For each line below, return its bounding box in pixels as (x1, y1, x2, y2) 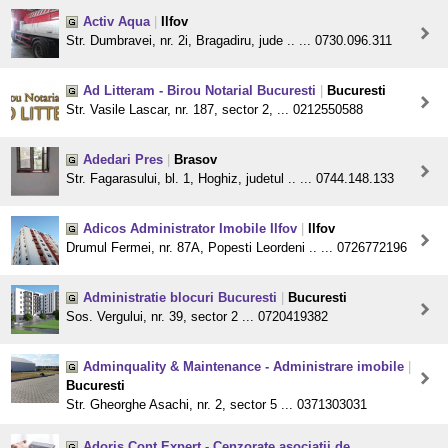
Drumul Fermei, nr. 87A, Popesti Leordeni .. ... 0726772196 (66, 240, 407, 256)
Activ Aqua (83, 14, 150, 30)
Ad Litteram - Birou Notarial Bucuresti (83, 83, 316, 99)
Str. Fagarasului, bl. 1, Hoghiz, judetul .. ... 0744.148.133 (66, 171, 394, 187)
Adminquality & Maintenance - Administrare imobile (83, 359, 404, 375)
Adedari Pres (83, 152, 163, 168)
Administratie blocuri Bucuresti (83, 290, 277, 306)
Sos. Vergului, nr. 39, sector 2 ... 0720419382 (66, 309, 328, 325)
